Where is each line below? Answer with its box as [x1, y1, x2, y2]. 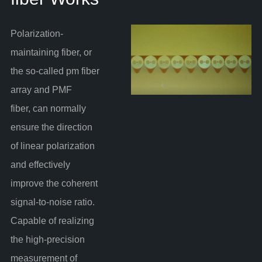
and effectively [10, 159, 70, 170]
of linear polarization [10, 140, 95, 151]
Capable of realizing [10, 215, 94, 226]
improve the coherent [10, 178, 98, 188]
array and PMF [10, 84, 72, 95]
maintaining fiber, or [10, 47, 92, 57]
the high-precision [10, 234, 85, 244]
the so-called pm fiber [10, 65, 99, 76]
